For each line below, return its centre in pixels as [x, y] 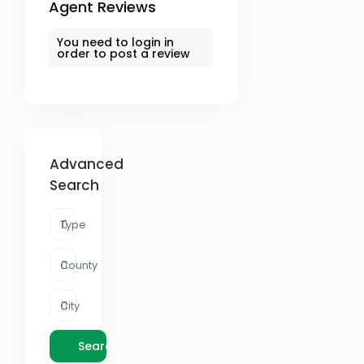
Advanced [87, 165]
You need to [95, 43]
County [79, 266]
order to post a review [124, 54]
